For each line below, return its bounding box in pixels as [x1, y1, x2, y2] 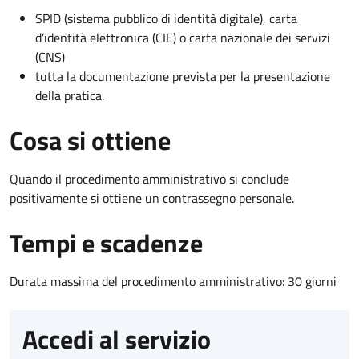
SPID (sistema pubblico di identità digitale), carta [35, 8, 297, 28]
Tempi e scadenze [10, 223, 203, 262]
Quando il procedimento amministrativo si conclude [10, 168, 289, 188]
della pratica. [35, 85, 104, 105]
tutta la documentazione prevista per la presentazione [35, 66, 330, 86]
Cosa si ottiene [10, 120, 171, 159]
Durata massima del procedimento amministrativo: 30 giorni [10, 271, 337, 291]
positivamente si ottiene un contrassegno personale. [10, 188, 294, 208]
